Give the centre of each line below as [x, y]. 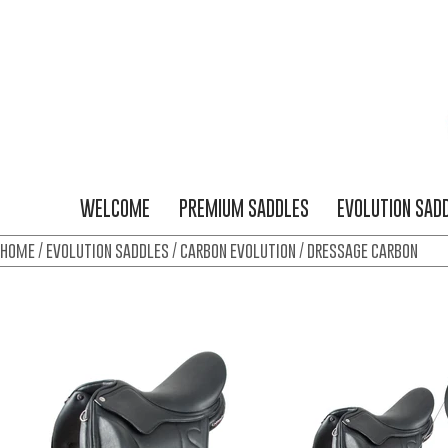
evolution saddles [107, 250]
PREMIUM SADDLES [243, 208]
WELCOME [114, 208]
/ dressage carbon [357, 250]
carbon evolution [238, 250]
